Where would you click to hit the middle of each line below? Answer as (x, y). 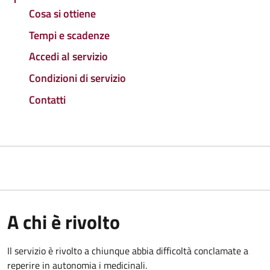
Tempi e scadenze (69, 35)
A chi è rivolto (64, 221)
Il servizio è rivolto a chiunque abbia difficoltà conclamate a (128, 250)
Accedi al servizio (68, 57)
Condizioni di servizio (77, 78)
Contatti (47, 99)
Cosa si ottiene (62, 13)
